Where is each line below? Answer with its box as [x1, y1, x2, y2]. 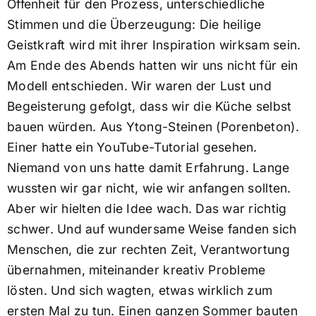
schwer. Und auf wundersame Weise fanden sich [6, 221, 297, 237]
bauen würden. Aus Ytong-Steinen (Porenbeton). [6, 119, 299, 135]
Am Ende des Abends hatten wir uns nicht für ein [6, 58, 298, 73]
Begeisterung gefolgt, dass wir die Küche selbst [6, 99, 292, 114]
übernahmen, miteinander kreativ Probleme [6, 262, 266, 278]
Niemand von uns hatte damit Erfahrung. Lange [6, 160, 290, 176]
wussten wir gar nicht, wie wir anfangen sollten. [6, 181, 291, 196]
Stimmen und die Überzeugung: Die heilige [6, 17, 262, 32]
